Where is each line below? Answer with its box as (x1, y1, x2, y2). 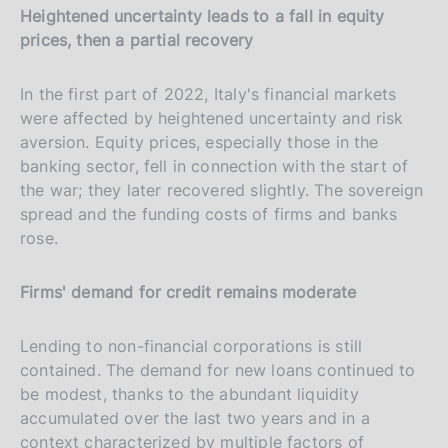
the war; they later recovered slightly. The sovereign (20, 179, 424, 200)
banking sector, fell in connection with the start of (20, 155, 409, 176)
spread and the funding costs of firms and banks (20, 203, 398, 224)
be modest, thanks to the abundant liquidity (20, 383, 359, 404)
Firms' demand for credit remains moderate (20, 281, 357, 302)
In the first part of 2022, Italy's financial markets (20, 83, 397, 104)
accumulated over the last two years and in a (20, 407, 370, 428)
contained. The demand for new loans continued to (20, 359, 416, 380)
